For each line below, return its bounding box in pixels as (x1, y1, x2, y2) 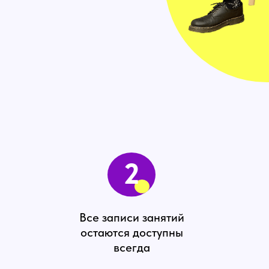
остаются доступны (80, 225, 183, 240)
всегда (113, 240, 150, 255)
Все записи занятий (79, 210, 184, 225)
